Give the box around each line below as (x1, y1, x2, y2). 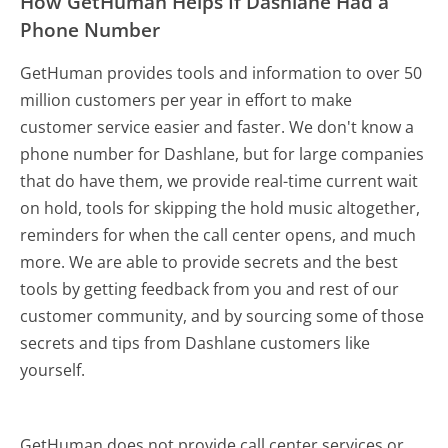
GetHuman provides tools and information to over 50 (20, 62, 423, 85)
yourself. (20, 359, 86, 382)
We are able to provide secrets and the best (69, 251, 399, 274)
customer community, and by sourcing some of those (20, 305, 425, 328)
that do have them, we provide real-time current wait (20, 170, 419, 193)
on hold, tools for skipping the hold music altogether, (20, 197, 421, 220)
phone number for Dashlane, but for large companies (20, 143, 425, 166)
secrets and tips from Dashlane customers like (20, 332, 371, 355)
